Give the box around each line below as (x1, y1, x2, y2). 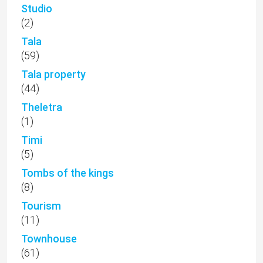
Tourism (21, 200, 61, 213)
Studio (21, 2, 52, 15)
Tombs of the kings (21, 167, 114, 180)
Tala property (21, 68, 86, 81)
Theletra (21, 101, 62, 114)
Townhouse (21, 232, 77, 245)
